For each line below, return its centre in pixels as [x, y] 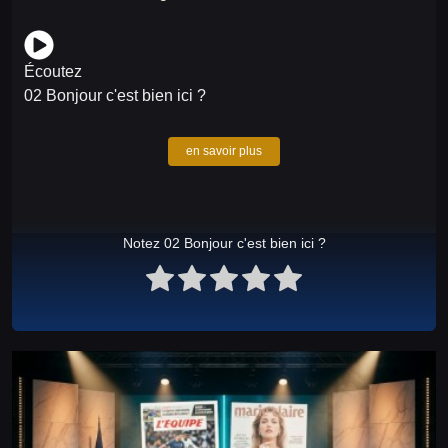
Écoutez [53, 71]
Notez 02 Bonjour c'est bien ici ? [224, 242]
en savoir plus [224, 150]
